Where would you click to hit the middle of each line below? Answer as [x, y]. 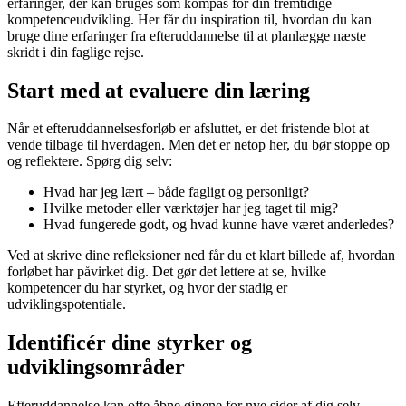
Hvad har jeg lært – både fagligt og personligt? [176, 192]
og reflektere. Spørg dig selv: [90, 161]
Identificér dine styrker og [130, 343]
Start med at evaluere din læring [159, 90]
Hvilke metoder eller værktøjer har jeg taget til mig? [191, 208]
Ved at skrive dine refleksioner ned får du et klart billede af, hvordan [201, 256]
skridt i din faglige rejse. [76, 52]
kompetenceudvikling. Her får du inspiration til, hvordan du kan [189, 19]
